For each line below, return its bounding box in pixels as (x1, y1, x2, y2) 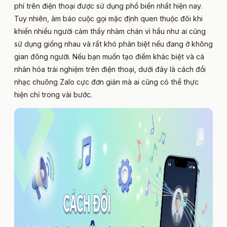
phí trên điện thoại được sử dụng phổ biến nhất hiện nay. (14, 1, 202, 10)
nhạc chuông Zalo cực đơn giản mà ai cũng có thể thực (14, 77, 199, 86)
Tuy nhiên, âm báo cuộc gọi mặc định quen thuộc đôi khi (14, 14, 203, 23)
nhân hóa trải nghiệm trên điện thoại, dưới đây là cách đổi (14, 64, 206, 73)
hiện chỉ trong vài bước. (14, 90, 92, 99)
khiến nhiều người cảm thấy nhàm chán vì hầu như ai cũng (14, 26, 206, 35)
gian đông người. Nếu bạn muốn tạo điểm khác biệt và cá (14, 52, 204, 61)
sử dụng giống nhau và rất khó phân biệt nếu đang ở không (14, 39, 213, 48)
